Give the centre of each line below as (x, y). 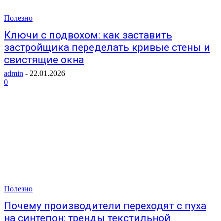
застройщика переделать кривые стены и (107, 47)
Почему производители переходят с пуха (105, 206)
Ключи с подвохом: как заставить (88, 35)
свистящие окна (44, 60)
